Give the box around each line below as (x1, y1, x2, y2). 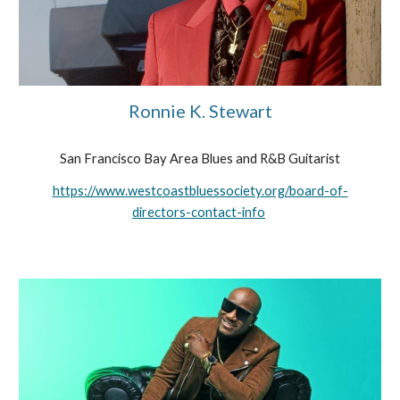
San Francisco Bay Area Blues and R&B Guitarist (60, 150, 340, 166)
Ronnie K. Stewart (128, 99, 272, 121)
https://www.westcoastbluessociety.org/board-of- (52, 182, 348, 198)
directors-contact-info (132, 204, 265, 220)
